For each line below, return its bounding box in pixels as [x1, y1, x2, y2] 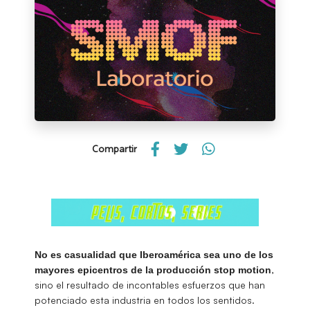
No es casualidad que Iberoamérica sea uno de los [35, 248, 273, 260]
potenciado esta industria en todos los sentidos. [35, 293, 255, 306]
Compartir [92, 144, 137, 154]
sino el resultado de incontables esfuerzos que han [35, 278, 265, 291]
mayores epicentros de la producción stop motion [35, 264, 271, 275]
